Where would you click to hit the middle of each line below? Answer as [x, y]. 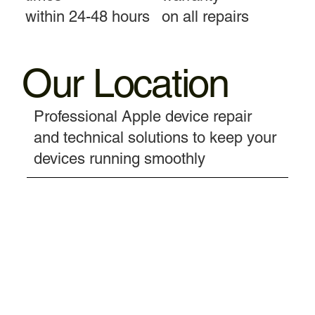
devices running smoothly [119, 159]
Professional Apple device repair [142, 117]
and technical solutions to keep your [155, 138]
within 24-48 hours [87, 16]
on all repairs [205, 16]
